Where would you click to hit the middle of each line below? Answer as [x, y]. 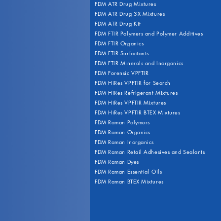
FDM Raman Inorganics [124, 142]
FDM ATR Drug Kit [118, 23]
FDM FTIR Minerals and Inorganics [139, 63]
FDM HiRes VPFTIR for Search [133, 83]
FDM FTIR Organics [119, 43]
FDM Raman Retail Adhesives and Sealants [150, 152]
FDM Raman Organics [123, 132]
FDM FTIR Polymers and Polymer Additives [149, 33]
